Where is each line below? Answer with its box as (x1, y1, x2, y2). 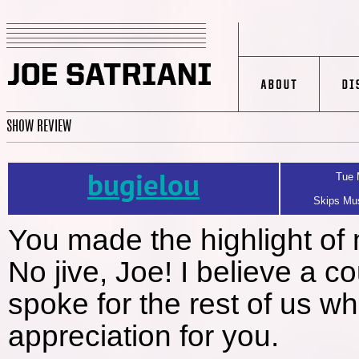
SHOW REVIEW (6, 120, 71, 134)
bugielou (87, 170, 200, 207)
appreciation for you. (8, 320, 279, 353)
